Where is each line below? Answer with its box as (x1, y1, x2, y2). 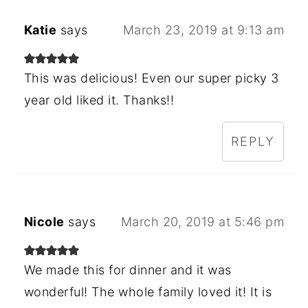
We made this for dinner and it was (23, 263, 232, 278)
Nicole (23, 214, 65, 230)
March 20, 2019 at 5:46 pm (120, 214, 285, 230)
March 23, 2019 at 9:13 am (122, 23, 285, 38)
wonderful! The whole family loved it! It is (23, 285, 272, 300)
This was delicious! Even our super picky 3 (23, 71, 279, 86)
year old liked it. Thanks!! (23, 93, 175, 108)
